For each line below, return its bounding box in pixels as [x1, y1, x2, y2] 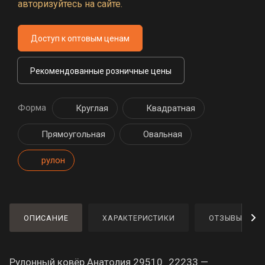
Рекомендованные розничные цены [30, 66, 172, 76]
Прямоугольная [41, 128, 105, 140]
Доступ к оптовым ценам [31, 34, 130, 43]
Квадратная [146, 102, 195, 114]
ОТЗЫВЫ [209, 213, 243, 222]
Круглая [76, 102, 108, 114]
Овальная [143, 128, 182, 140]
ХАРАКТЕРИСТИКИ [102, 213, 175, 222]
